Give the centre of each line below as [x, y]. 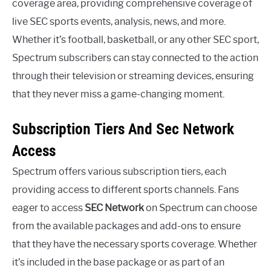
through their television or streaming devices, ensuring [133, 76]
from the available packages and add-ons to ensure [126, 226]
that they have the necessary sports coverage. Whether [135, 244]
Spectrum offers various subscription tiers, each [119, 171]
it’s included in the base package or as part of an [118, 262]
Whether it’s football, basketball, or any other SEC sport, [135, 39]
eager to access [48, 207]
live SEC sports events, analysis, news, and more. [119, 21]
